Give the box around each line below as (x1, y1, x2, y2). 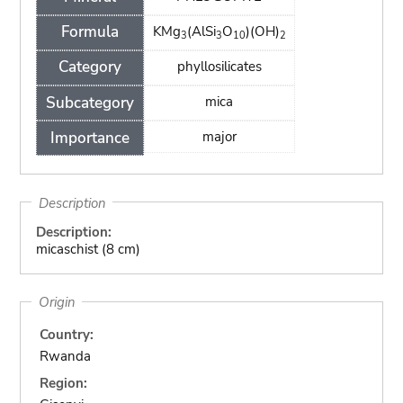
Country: (40, 325, 94, 344)
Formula (60, 22, 119, 43)
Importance (49, 127, 130, 148)
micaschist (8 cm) (35, 240, 140, 258)
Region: (40, 373, 88, 392)
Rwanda (40, 346, 92, 365)
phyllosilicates (176, 57, 262, 76)
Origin (38, 292, 76, 311)
